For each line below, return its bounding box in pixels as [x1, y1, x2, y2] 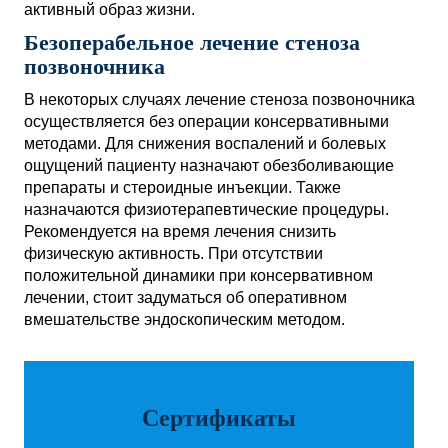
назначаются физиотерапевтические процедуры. [24, 200, 389, 218]
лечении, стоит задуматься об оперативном [24, 288, 347, 306]
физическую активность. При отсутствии [24, 244, 323, 262]
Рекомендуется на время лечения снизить [24, 222, 336, 240]
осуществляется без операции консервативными [24, 112, 389, 130]
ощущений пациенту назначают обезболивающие [24, 156, 394, 174]
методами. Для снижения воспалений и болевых [24, 134, 386, 152]
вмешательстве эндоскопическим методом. [24, 310, 345, 328]
